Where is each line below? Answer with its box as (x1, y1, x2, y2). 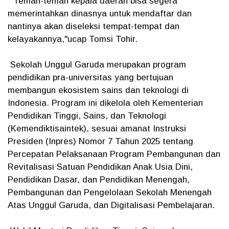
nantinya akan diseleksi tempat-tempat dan (8, 21, 179, 31)
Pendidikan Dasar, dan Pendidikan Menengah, (8, 175, 190, 185)
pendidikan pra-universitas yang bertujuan (8, 73, 173, 82)
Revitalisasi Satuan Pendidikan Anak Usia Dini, (8, 162, 193, 172)
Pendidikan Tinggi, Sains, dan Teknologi (8, 111, 166, 121)
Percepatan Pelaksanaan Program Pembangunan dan (8, 149, 220, 159)
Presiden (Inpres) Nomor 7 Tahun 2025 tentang (8, 136, 193, 146)
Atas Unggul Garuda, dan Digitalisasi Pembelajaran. (8, 200, 215, 210)
